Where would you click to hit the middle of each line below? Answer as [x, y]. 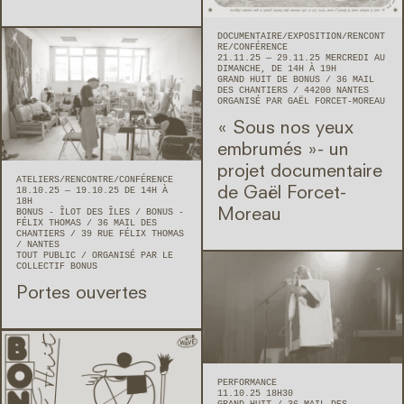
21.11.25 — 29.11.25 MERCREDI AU [301, 59]
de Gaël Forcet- [282, 194]
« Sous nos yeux [285, 129]
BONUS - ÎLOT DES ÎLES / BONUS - [100, 213]
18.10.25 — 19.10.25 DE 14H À [92, 191]
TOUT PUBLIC [49, 256]
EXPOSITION [315, 37]
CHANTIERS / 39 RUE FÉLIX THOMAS [100, 234]
